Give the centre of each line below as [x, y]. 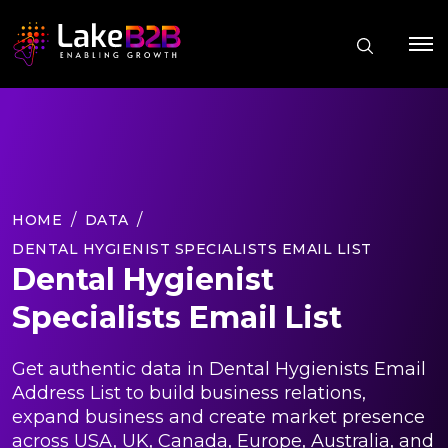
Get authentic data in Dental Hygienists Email [219, 368]
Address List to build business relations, [189, 392]
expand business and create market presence [218, 416]
